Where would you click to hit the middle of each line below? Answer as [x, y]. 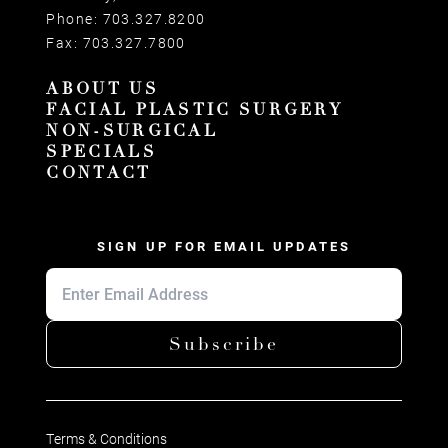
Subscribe [224, 344]
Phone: [74, 19]
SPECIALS [101, 152]
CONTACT [99, 173]
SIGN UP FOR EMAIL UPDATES [224, 246]
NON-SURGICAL [132, 131]
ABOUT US [102, 89]
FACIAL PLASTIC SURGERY [195, 110]
